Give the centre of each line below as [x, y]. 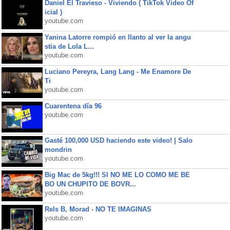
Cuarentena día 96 [73, 106]
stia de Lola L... [69, 46]
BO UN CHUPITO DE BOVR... [90, 184]
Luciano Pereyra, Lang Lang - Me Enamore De [118, 72]
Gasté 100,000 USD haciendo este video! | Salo [118, 140]
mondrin [58, 150]
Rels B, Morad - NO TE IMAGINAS [98, 209]
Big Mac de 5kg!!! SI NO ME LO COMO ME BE [117, 175]
